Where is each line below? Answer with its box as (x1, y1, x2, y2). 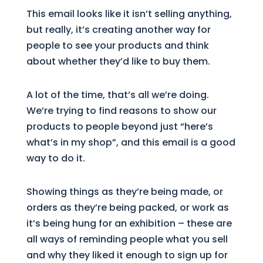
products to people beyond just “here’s (26, 119, 213, 133)
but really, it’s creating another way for (26, 22, 211, 36)
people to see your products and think (26, 38, 209, 52)
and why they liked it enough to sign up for (26, 248, 228, 262)
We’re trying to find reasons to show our (26, 103, 217, 117)
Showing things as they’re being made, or (26, 184, 223, 198)
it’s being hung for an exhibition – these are (26, 216, 232, 230)
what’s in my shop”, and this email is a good (26, 135, 235, 149)
